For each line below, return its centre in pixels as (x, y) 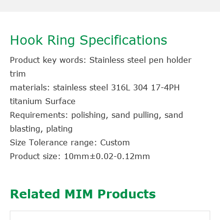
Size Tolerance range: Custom (70, 142)
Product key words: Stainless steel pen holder (101, 60)
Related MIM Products (83, 193)
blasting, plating (41, 128)
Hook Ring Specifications (89, 39)
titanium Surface (43, 101)
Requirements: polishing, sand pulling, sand (96, 115)
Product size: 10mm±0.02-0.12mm (80, 156)
